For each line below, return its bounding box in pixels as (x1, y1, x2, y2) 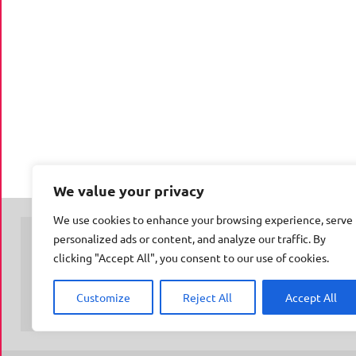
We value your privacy (53, 181, 204, 199)
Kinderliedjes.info (216, 276, 297, 290)
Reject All (183, 290, 233, 304)
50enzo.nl (305, 276, 350, 290)
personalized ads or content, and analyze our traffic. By (53, 231, 326, 246)
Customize (76, 290, 131, 304)
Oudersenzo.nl (141, 276, 208, 290)
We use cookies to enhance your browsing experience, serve (53, 212, 353, 226)
